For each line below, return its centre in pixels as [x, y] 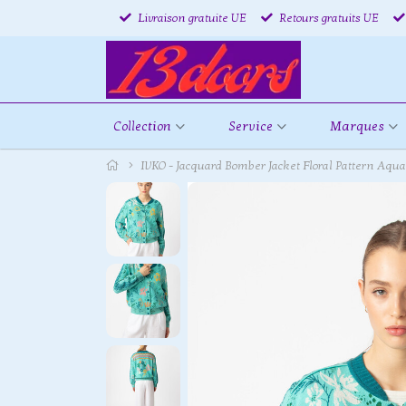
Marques [357, 126]
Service [250, 126]
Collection [142, 126]
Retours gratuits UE [328, 18]
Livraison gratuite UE [191, 18]
